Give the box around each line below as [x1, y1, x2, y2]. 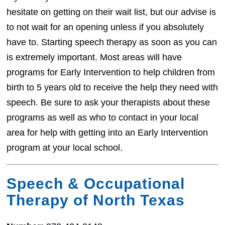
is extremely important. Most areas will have [7, 52, 182, 63]
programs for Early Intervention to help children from [7, 67, 215, 78]
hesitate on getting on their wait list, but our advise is [7, 7, 216, 18]
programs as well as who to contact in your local [7, 113, 199, 123]
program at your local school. [7, 143, 123, 153]
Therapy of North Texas [7, 192, 185, 209]
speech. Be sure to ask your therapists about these [7, 97, 210, 108]
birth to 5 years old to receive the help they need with [7, 82, 218, 93]
